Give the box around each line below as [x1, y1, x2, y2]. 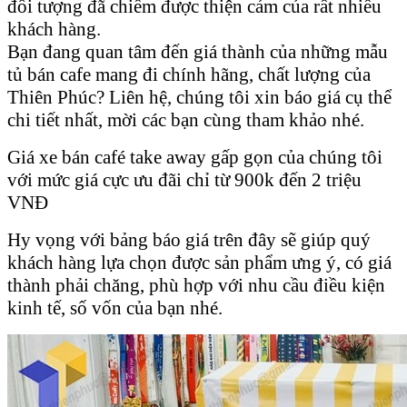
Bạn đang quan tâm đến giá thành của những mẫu [7, 40, 388, 63]
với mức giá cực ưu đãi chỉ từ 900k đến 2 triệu [7, 168, 366, 191]
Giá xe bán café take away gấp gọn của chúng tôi [7, 145, 382, 168]
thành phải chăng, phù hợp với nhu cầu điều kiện [7, 273, 385, 296]
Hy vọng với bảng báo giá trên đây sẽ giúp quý [7, 228, 371, 251]
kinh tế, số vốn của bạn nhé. [7, 296, 223, 319]
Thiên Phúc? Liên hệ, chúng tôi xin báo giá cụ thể [7, 85, 392, 108]
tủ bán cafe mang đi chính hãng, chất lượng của [7, 63, 371, 85]
